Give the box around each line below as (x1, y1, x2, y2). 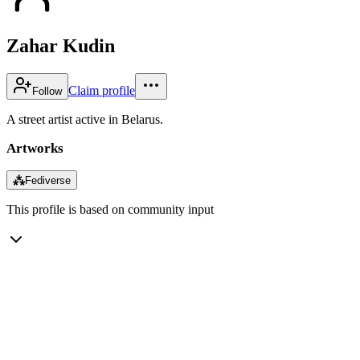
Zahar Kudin (6, 35, 115, 56)
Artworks (6, 140, 63, 156)
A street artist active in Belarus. (6, 112, 163, 126)
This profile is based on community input (6, 202, 214, 216)
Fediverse (25, 174, 71, 186)
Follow (32, 84, 62, 97)
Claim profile (68, 83, 135, 97)
